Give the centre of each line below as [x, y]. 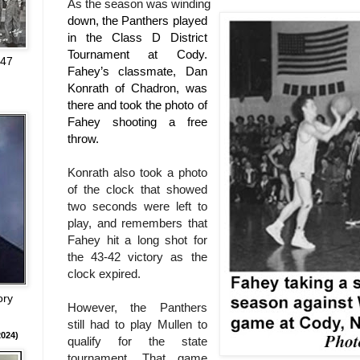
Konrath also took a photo [137, 172]
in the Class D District [137, 37]
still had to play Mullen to [137, 324]
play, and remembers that [137, 223]
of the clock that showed [137, 189]
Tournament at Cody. [137, 54]
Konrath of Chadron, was [137, 88]
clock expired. [104, 273]
